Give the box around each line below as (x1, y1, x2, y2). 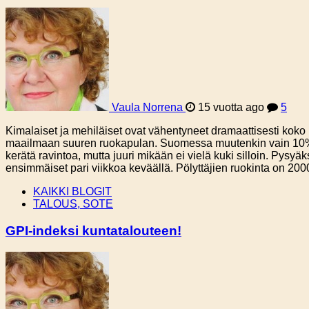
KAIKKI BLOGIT (33, 186, 112, 198)
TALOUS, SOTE (33, 198, 113, 210)
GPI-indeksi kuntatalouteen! (6, 223, 181, 239)
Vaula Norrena (112, 101, 183, 114)
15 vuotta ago (195, 101, 267, 114)
